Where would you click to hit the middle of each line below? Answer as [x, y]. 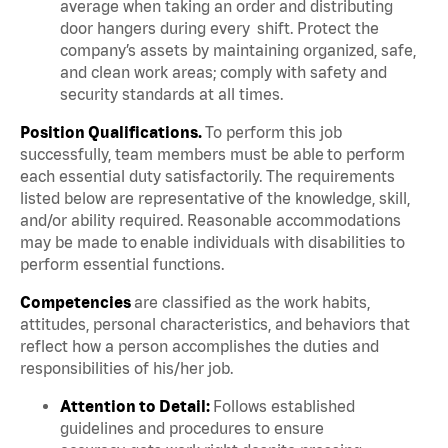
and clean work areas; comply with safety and [223, 71]
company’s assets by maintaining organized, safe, [238, 49]
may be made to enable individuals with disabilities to [212, 241]
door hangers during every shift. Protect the [219, 27]
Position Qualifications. [112, 131]
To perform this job [273, 131]
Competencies [77, 301]
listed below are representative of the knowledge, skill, [215, 197]
